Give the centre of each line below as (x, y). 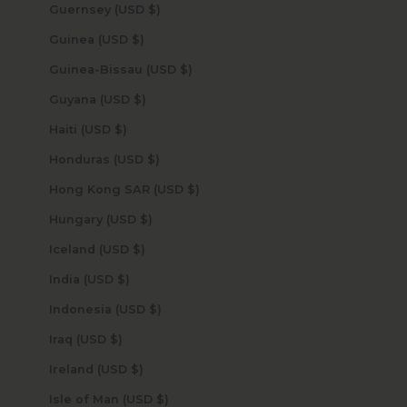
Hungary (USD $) (146, 219)
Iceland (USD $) (139, 249)
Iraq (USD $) (116, 339)
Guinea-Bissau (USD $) (186, 69)
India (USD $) (123, 279)
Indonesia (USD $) (155, 309)
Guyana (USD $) (139, 99)
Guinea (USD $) (138, 39)
